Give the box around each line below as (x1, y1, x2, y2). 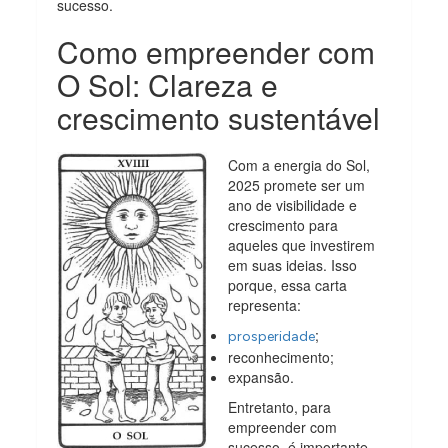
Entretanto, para (228, 396, 332, 417)
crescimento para (228, 214, 339, 235)
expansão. (228, 366, 295, 387)
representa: (228, 294, 302, 315)
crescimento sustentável (57, 95, 381, 139)
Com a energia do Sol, (228, 154, 371, 175)
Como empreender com (57, 29, 376, 73)
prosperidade (228, 327, 316, 345)
